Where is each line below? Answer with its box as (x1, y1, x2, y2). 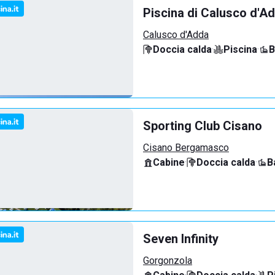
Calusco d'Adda (143, 29, 209, 41)
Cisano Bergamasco (143, 142, 229, 153)
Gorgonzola (143, 255, 192, 266)
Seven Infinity (143, 231, 219, 246)
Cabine (153, 157, 185, 168)
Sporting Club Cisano (143, 118, 262, 133)
